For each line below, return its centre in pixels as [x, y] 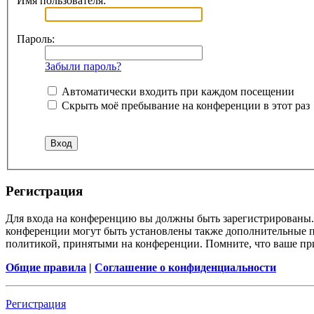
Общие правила [46, 267]
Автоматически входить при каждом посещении [177, 92]
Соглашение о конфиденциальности [185, 267]
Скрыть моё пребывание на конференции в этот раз [184, 106]
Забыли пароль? [83, 67]
